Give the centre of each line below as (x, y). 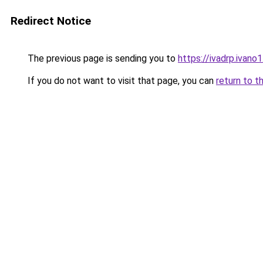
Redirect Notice (51, 21)
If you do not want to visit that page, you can (121, 81)
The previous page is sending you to (102, 58)
